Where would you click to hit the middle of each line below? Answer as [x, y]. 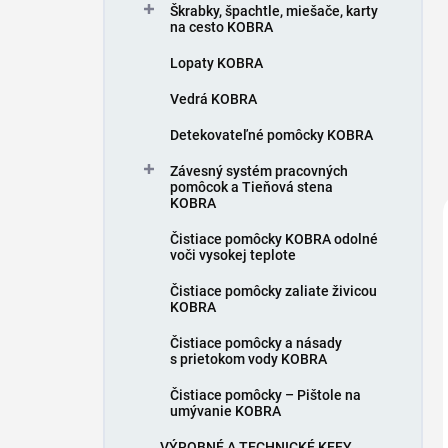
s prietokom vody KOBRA [248, 359]
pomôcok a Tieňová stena [251, 187]
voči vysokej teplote [233, 255]
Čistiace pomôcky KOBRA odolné [274, 239]
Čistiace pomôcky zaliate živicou [273, 291]
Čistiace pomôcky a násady [256, 343]
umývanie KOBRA [225, 411]
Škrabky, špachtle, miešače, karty [274, 11]
